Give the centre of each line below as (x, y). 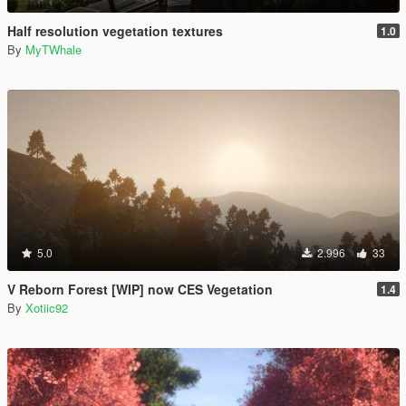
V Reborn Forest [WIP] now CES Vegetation (140, 289)
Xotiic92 (47, 308)
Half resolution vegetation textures (115, 31)
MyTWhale (53, 49)
